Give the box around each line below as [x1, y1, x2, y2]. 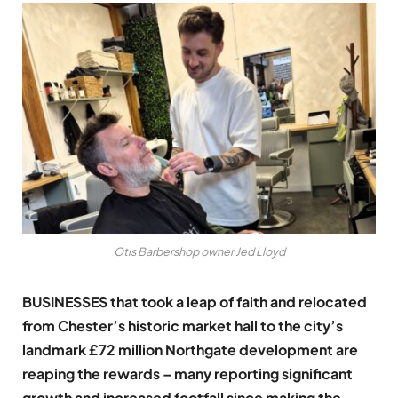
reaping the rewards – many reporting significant [22, 364, 353, 384]
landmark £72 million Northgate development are [22, 340, 358, 360]
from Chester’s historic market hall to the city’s [22, 316, 343, 336]
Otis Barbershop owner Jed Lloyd [113, 244, 285, 259]
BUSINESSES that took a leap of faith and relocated [22, 292, 367, 312]
